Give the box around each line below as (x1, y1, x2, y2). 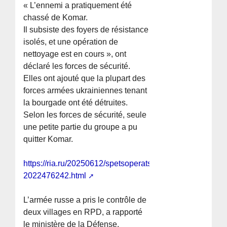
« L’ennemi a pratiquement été (23, 1, 132, 10)
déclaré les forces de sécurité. (23, 62, 131, 71)
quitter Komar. (23, 135, 73, 144)
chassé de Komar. (23, 13, 88, 22)
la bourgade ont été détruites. (23, 98, 128, 107)
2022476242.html (23, 171, 87, 180)
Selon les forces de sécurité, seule (23, 110, 147, 120)
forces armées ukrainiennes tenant (23, 86, 147, 95)
